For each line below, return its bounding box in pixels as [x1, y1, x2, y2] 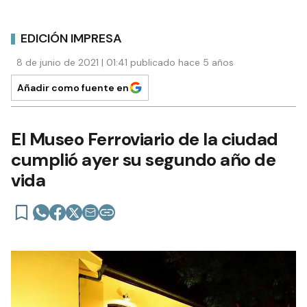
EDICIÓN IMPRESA [21, 29, 122, 47]
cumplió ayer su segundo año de [11, 148, 275, 172]
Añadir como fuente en [17, 82, 129, 95]
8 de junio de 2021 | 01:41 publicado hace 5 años [16, 56, 234, 69]
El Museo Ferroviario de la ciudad [11, 127, 278, 151]
